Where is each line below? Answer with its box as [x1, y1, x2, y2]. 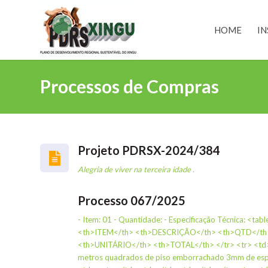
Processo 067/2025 [78, 193, 185, 208]
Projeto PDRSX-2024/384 [78, 143, 220, 157]
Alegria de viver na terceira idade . [78, 165, 194, 175]
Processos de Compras [40, 75, 219, 97]
